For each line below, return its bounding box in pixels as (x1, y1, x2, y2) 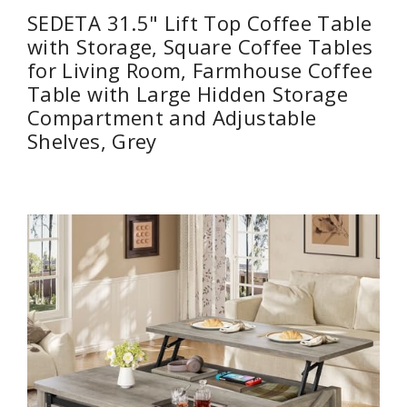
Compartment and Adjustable (27, 103, 317, 131)
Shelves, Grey (27, 126, 157, 154)
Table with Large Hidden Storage (27, 79, 349, 107)
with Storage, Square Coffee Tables (27, 32, 373, 60)
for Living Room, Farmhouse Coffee (27, 55, 372, 84)
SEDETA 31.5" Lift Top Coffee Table (27, 8, 372, 36)
